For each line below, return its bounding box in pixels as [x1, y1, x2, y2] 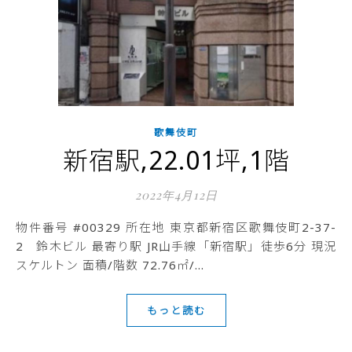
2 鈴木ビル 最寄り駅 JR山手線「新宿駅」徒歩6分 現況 [16, 238, 336, 254]
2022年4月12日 [134, 187, 218, 203]
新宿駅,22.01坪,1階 [62, 143, 290, 177]
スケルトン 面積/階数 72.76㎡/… [16, 257, 204, 273]
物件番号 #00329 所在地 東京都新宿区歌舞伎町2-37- [16, 219, 29, 235]
